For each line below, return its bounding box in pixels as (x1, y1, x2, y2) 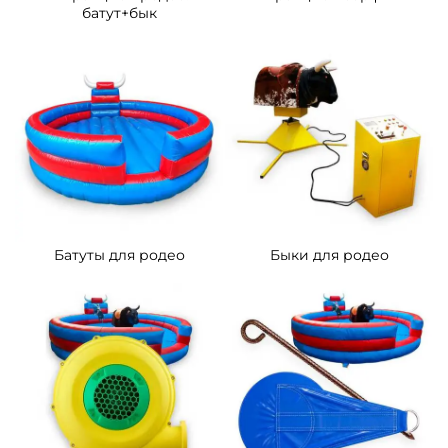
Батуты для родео (53, 246, 185, 265)
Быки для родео (269, 246, 389, 265)
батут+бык (81, 4, 157, 23)
